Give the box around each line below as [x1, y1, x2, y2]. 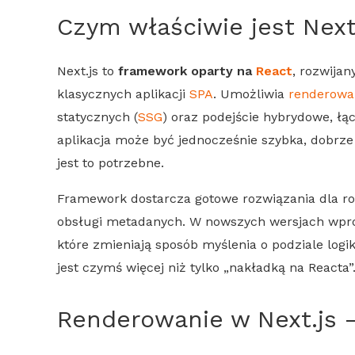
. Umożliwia [213, 86, 288, 101]
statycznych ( [57, 109, 138, 124]
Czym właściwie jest [57, 12, 303, 40]
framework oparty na [118, 63, 256, 78]
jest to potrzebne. [57, 155, 164, 170]
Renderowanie [57, 304, 223, 333]
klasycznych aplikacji [57, 86, 189, 101]
